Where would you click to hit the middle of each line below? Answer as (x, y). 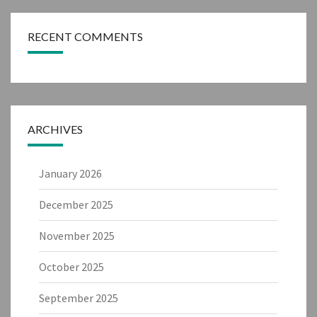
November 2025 (77, 235)
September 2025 (79, 298)
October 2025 (71, 266)
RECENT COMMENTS (85, 36)
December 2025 (76, 204)
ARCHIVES (55, 129)
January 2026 (70, 173)
